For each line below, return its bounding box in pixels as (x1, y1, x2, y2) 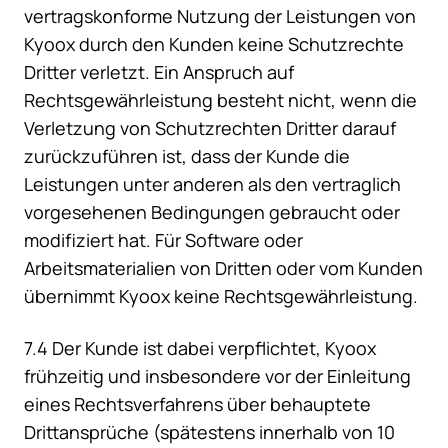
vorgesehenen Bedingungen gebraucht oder (24, 200, 400, 225)
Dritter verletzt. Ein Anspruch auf (24, 60, 294, 85)
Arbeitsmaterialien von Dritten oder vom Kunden (24, 256, 423, 281)
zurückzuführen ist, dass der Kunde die (24, 144, 350, 169)
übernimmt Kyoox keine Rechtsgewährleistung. (24, 284, 418, 309)
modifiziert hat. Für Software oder (24, 228, 303, 253)
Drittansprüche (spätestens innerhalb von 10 (24, 420, 395, 445)
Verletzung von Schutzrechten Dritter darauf (24, 116, 396, 141)
